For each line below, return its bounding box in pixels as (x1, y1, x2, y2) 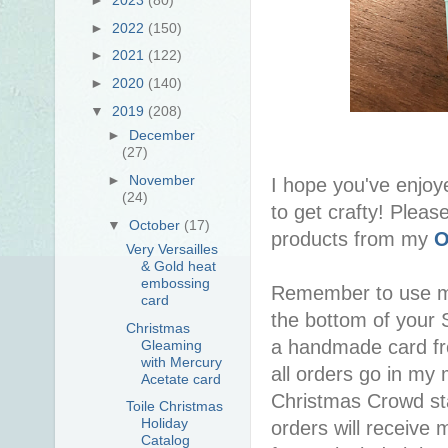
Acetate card (140, 370, 221, 387)
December (129, 127, 196, 144)
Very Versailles (125, 240, 218, 257)
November (129, 171, 196, 188)
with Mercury (140, 353, 222, 370)
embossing (140, 274, 210, 291)
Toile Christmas (125, 398, 223, 415)
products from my (271, 227, 434, 250)
